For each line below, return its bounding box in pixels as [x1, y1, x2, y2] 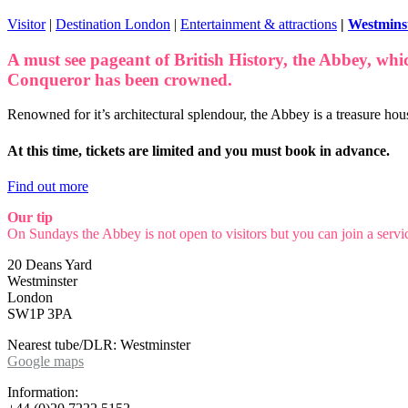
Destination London [56, 15, 170, 32]
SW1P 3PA [7, 305, 73, 321]
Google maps [7, 352, 84, 369]
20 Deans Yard [7, 256, 92, 272]
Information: [7, 383, 78, 400]
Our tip [7, 209, 53, 225]
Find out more [7, 178, 88, 194]
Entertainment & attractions [180, 15, 337, 32]
